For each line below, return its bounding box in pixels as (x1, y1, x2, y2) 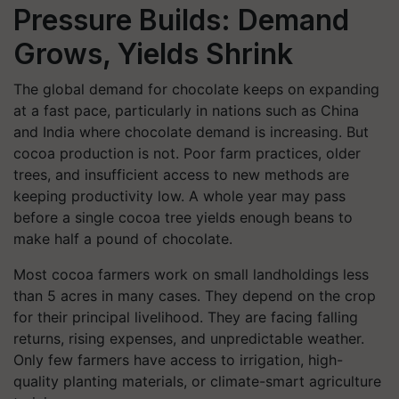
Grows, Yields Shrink (13, 37, 293, 71)
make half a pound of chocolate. (13, 230, 232, 248)
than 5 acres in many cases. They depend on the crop (13, 287, 376, 305)
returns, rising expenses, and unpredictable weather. (13, 330, 364, 347)
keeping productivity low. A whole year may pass (13, 187, 346, 205)
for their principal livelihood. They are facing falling (13, 308, 358, 326)
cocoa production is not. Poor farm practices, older (13, 144, 361, 162)
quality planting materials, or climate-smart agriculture (13, 372, 381, 390)
